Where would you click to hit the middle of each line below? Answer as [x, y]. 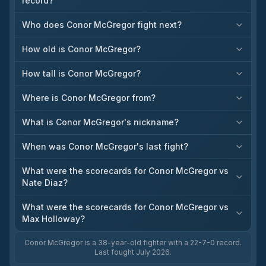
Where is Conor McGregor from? [89, 98]
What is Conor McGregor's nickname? [100, 122]
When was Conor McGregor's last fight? [105, 146]
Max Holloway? [53, 219]
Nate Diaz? [45, 183]
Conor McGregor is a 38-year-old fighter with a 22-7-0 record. [133, 243]
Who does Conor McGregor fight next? [102, 25]
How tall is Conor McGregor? [81, 73]
